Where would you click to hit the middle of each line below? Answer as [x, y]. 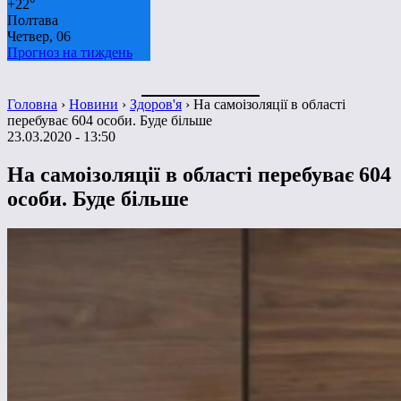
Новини [94, 104]
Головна [32, 104]
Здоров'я [156, 104]
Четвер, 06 [39, 36]
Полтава [33, 20]
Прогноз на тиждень [70, 52]
